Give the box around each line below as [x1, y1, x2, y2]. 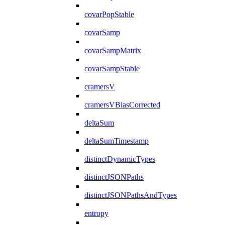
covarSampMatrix [84, 46, 141, 55]
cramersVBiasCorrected [84, 100, 160, 109]
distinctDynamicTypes [84, 154, 155, 163]
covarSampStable [84, 64, 140, 73]
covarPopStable [84, 10, 134, 19]
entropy [84, 208, 108, 217]
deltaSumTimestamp [84, 136, 149, 145]
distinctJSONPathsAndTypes [84, 190, 177, 199]
